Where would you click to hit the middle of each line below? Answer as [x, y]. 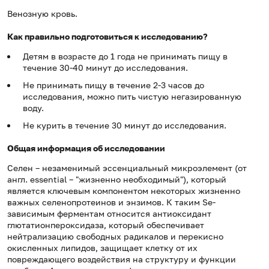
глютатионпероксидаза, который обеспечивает [106, 225]
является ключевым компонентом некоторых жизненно [124, 191]
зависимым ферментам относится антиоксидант [109, 214]
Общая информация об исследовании [86, 148]
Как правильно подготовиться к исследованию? [107, 37]
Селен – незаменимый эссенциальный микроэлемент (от [127, 168]
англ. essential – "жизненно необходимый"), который [117, 180]
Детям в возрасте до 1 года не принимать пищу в [125, 56]
